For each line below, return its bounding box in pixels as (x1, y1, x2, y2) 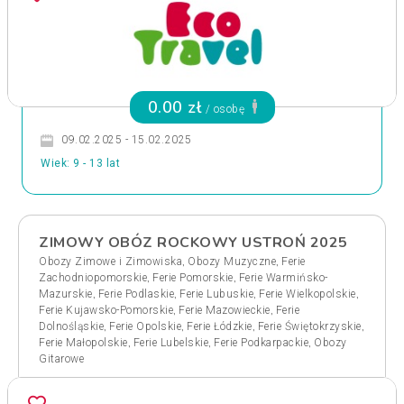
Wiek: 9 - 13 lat (41, 157, 120, 170)
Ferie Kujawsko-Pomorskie (39, 304, 173, 317)
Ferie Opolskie (109, 320, 181, 333)
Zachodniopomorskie (39, 271, 147, 284)
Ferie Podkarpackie (214, 336, 308, 349)
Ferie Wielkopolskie (259, 288, 356, 300)
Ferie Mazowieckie (179, 304, 271, 317)
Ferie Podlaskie (97, 288, 174, 300)
